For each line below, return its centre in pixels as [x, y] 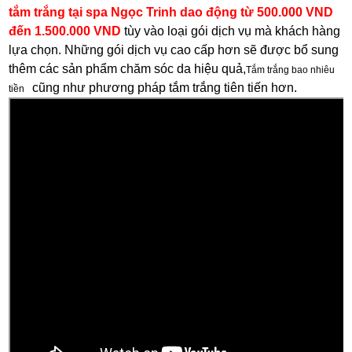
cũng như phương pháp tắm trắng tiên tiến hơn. [163, 88]
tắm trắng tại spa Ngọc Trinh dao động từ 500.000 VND [171, 13]
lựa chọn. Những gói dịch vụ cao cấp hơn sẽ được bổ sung [174, 50]
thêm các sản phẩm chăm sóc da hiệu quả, [128, 69]
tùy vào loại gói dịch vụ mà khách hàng [231, 31]
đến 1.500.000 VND [65, 31]
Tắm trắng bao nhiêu [291, 70]
